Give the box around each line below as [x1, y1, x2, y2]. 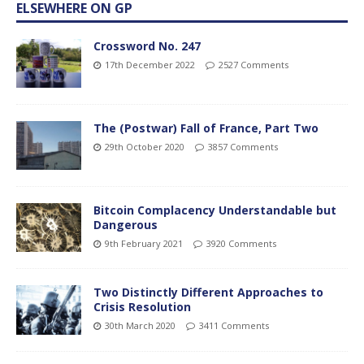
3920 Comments [206, 237, 276, 250]
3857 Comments [208, 141, 278, 154]
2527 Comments [219, 58, 288, 71]
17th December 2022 [105, 58, 195, 71]
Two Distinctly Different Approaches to [93, 284, 323, 301]
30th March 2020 [105, 319, 175, 332]
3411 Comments [199, 319, 269, 332]
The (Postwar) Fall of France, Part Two [93, 120, 318, 136]
